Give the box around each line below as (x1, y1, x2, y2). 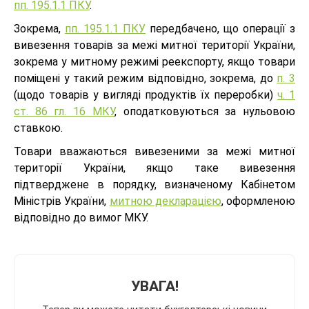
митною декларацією (109, 194, 221, 208)
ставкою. (14, 121, 63, 134)
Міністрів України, (14, 194, 110, 208)
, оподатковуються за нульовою (114, 104, 296, 118)
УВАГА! (130, 277, 179, 295)
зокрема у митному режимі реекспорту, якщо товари (14, 54, 295, 68)
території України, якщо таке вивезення (14, 161, 295, 175)
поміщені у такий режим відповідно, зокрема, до (14, 71, 277, 85)
